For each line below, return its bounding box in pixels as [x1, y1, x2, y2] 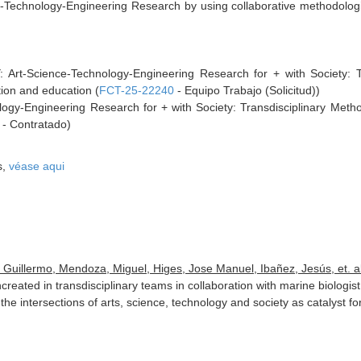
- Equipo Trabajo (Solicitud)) [174, 84, 321, 97]
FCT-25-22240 [99, 84, 175, 97]
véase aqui [9, 160, 65, 172]
